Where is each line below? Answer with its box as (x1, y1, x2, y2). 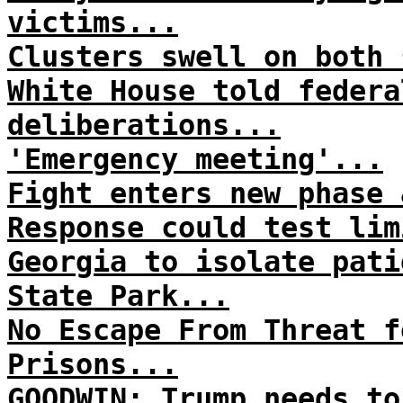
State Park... (7, 279, 229, 313)
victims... (7, 5, 178, 40)
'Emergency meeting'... (7, 142, 383, 176)
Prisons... (7, 347, 178, 381)
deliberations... (7, 108, 281, 142)
